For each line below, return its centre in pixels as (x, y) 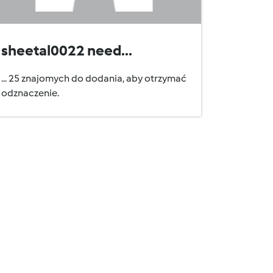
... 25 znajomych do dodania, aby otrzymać (94, 78)
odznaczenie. (30, 93)
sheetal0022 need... (67, 50)
